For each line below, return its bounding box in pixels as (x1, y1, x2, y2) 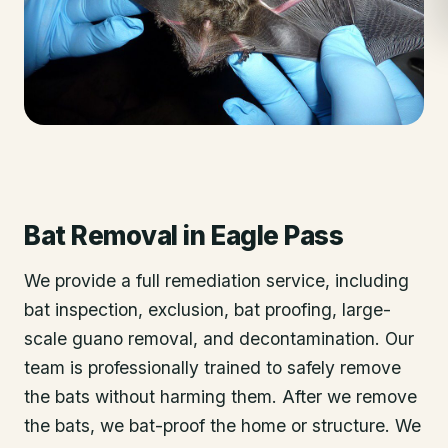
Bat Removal (24, 220, 178, 251)
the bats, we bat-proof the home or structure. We (24, 415, 421, 436)
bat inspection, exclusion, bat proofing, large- (24, 299, 391, 320)
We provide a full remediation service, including (24, 270, 409, 291)
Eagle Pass (211, 220, 344, 251)
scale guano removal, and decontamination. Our (24, 328, 414, 349)
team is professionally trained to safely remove (24, 357, 401, 378)
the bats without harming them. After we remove (24, 386, 417, 407)
